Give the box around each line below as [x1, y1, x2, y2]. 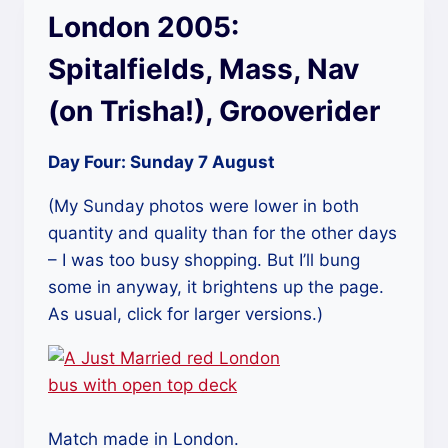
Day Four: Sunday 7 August [48, 152, 275, 172]
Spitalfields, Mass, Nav [48, 52, 359, 86]
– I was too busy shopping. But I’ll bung [48, 250, 360, 270]
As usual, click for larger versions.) [48, 304, 323, 324]
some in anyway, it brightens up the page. [48, 277, 384, 297]
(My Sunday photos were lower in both [48, 196, 359, 216]
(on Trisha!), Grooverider [48, 94, 380, 128]
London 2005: [48, 10, 239, 44]
